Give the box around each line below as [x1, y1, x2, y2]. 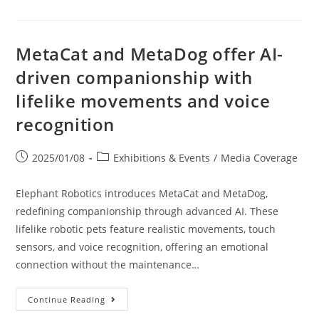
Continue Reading [28, 294, 106, 305]
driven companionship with [16, 66, 253, 89]
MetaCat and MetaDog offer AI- [16, 42, 283, 66]
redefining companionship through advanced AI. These [16, 204, 279, 218]
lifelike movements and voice [16, 89, 271, 113]
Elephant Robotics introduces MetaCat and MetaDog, [16, 187, 268, 200]
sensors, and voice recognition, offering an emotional [16, 240, 269, 253]
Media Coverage [221, 151, 298, 164]
